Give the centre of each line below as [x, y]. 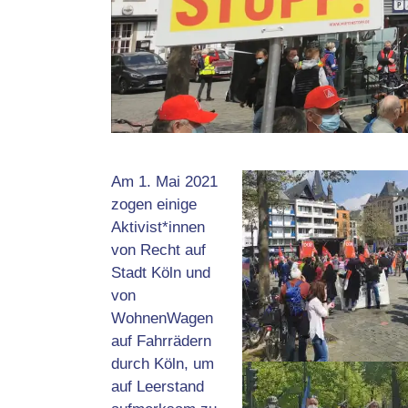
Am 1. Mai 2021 [164, 181]
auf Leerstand [158, 386]
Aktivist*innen [158, 227]
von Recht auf [158, 250]
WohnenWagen [162, 318]
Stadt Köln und [161, 272]
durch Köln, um [163, 363]
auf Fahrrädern [161, 341]
